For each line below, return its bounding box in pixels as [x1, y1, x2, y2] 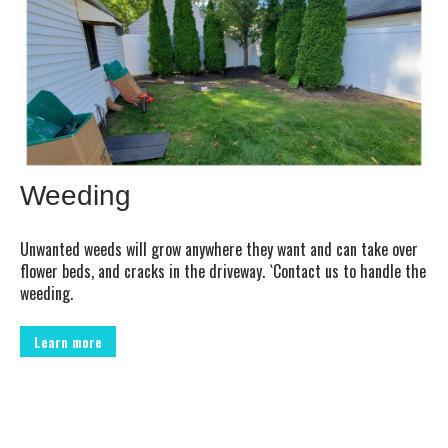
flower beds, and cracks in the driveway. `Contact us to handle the [20, 258, 426, 283]
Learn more [34, 331, 102, 353]
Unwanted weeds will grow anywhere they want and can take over [20, 236, 418, 261]
